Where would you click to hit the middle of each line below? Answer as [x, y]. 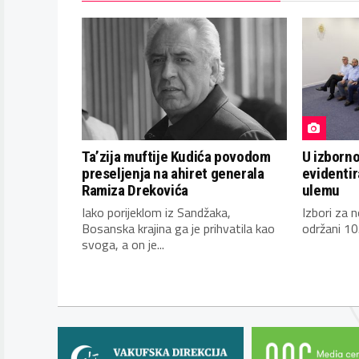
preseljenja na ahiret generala [173, 174]
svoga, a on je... [123, 245]
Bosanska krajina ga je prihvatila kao [178, 229]
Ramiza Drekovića [135, 191]
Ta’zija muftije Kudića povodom [176, 157]
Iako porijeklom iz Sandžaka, [156, 213]
